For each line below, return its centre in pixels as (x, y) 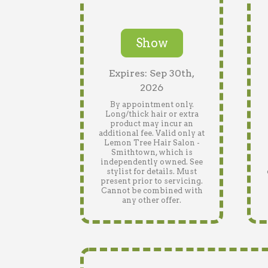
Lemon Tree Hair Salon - (152, 143)
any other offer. (152, 200)
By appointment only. (152, 104)
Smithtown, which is (152, 152)
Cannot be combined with (152, 191)
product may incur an (152, 124)
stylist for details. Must (152, 171)
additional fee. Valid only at (152, 133)
